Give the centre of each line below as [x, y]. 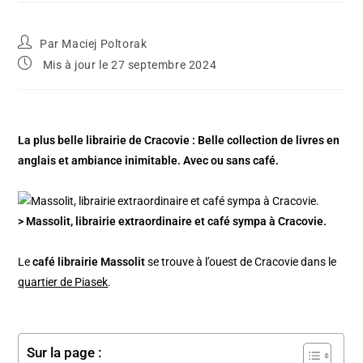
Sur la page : [64, 352]
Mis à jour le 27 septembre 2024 [128, 64]
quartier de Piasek [63, 282]
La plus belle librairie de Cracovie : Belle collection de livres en [179, 140]
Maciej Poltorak [105, 43]
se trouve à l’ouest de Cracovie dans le [241, 261]
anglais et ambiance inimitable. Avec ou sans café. [149, 160]
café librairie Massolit [89, 261]
